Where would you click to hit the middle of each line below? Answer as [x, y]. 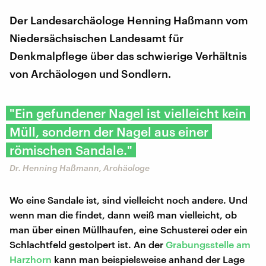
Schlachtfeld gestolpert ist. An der [88, 244]
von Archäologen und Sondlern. [90, 73]
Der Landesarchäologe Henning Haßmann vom [129, 20]
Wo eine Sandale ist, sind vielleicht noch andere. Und [129, 199]
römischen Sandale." [71, 150]
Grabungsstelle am [208, 244]
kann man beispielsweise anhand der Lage [148, 259]
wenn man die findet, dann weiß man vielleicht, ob [123, 214]
